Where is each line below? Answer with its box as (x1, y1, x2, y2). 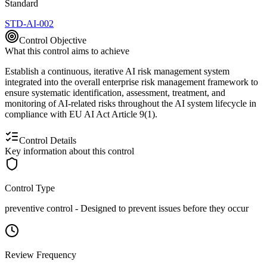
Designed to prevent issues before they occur (80, 203, 249, 213)
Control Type (5, 182, 55, 193)
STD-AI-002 (5, 18, 54, 29)
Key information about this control (5, 145, 134, 156)
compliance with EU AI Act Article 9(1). (5, 108, 157, 119)
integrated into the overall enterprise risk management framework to (5, 76, 258, 87)
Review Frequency (5, 249, 76, 260)
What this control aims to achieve (5, 45, 129, 56)
